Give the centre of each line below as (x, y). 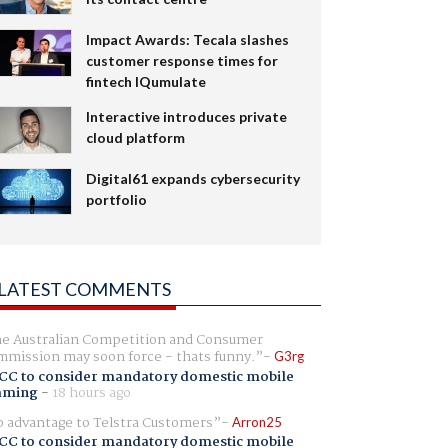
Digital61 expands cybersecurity (192, 178)
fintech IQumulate (145, 81)
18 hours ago (91, 392)
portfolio (116, 199)
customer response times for (181, 60)
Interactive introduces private (186, 116)
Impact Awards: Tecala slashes (187, 39)
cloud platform (135, 137)
